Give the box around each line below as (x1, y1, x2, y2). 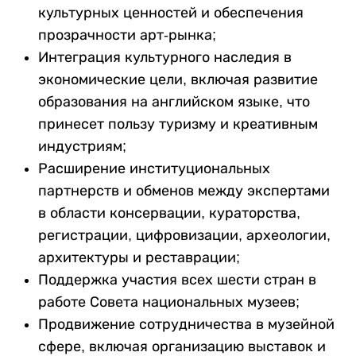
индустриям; (38, 137, 126, 154)
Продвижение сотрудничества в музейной (38, 315, 335, 332)
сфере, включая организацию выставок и (38, 338, 326, 354)
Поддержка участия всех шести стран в (38, 271, 316, 288)
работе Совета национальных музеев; (38, 293, 300, 310)
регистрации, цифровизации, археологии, (38, 226, 331, 243)
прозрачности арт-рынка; (38, 26, 216, 43)
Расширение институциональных (38, 160, 270, 176)
